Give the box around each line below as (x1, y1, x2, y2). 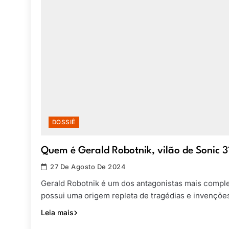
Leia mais (41, 208, 74, 217)
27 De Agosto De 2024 (50, 163, 126, 171)
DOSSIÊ (52, 119, 76, 126)
